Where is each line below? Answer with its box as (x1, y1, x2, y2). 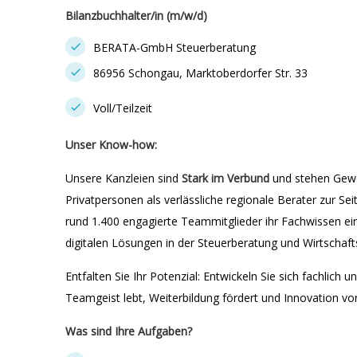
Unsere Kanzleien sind (65, 171, 182, 186)
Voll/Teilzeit (93, 100, 152, 116)
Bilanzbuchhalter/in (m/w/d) (65, 8, 207, 23)
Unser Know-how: (65, 137, 157, 152)
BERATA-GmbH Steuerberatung (93, 40, 256, 55)
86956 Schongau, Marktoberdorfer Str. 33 (93, 65, 308, 80)
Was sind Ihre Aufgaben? (65, 324, 192, 339)
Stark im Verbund (182, 171, 269, 186)
